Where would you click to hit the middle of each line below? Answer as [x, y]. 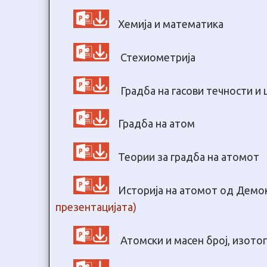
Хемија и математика [171, 24]
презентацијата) [96, 207]
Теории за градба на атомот [189, 157]
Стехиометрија [157, 57]
